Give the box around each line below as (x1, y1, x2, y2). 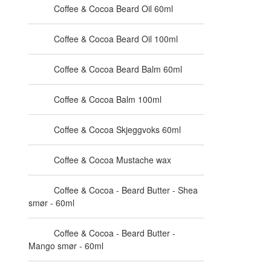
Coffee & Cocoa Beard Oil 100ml (54, 33, 178, 45)
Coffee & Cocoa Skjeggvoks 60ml (54, 123, 181, 135)
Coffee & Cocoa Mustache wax (54, 154, 171, 166)
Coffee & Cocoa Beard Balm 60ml (54, 63, 182, 75)
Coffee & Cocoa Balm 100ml (54, 93, 162, 105)
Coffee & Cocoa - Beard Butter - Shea (54, 184, 198, 196)
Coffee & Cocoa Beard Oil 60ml (54, 2, 173, 15)
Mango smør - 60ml (28, 240, 103, 252)
